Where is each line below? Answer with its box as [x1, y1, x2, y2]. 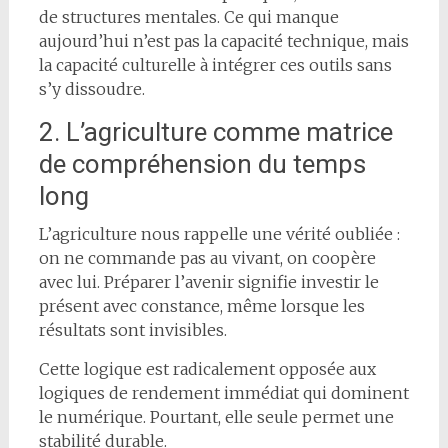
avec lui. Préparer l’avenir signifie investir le [38, 271, 379, 292]
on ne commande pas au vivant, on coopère [38, 247, 376, 268]
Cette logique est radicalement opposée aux [38, 358, 376, 379]
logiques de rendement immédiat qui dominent [38, 382, 409, 403]
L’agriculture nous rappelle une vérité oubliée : [38, 223, 400, 244]
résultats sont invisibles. [38, 319, 227, 340]
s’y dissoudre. [38, 78, 145, 99]
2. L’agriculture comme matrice [38, 116, 393, 147]
